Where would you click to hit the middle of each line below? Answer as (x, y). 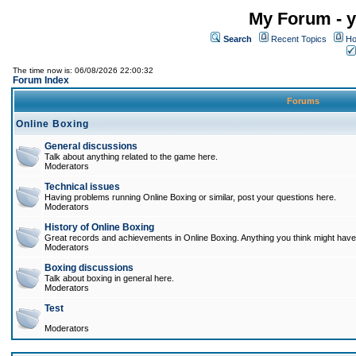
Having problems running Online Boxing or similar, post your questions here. (190, 197)
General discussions (91, 146)
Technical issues (82, 187)
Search (238, 39)
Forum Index (41, 80)
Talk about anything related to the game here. (131, 157)
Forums (303, 101)
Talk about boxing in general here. (109, 278)
